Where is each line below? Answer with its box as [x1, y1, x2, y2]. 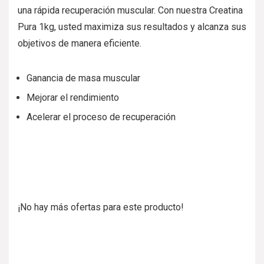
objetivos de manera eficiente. [18, 38, 141, 49]
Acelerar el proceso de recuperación [27, 111, 176, 123]
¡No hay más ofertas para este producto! [18, 202, 184, 213]
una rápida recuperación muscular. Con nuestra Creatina [18, 5, 243, 16]
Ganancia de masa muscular [27, 72, 140, 84]
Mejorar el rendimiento [27, 92, 119, 104]
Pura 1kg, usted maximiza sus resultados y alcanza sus [18, 21, 246, 33]
